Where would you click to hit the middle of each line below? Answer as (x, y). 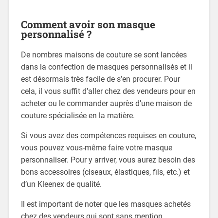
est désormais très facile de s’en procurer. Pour (100, 79)
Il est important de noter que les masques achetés (106, 204)
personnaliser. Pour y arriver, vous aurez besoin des (108, 160)
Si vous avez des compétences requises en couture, (108, 136)
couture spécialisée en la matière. (78, 116)
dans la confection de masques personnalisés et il (106, 67)
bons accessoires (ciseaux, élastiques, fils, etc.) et (105, 172)
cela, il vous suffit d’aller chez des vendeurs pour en (108, 91)
